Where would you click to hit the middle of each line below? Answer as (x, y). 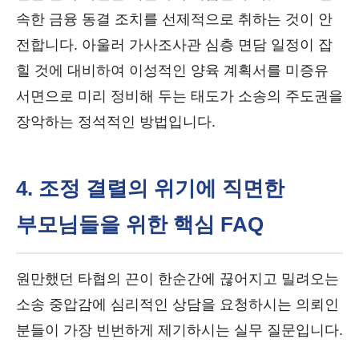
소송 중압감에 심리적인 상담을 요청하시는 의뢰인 (177, 305)
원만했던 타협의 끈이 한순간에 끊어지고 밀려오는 (177, 279)
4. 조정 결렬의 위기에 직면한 (150, 188)
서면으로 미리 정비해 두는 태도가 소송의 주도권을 (179, 96)
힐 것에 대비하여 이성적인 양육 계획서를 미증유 (172, 71)
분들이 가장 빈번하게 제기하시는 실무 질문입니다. (179, 330)
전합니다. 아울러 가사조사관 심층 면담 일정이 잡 (174, 45)
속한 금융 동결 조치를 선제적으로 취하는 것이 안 (174, 19)
